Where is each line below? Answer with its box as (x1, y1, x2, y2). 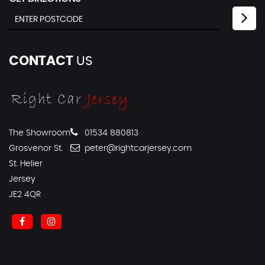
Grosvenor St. (9, 144, 63, 153)
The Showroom (9, 128, 70, 137)
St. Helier (9, 159, 43, 168)
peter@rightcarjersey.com (82, 144, 192, 153)
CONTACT (9, 54, 73, 67)
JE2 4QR (9, 190, 41, 199)
